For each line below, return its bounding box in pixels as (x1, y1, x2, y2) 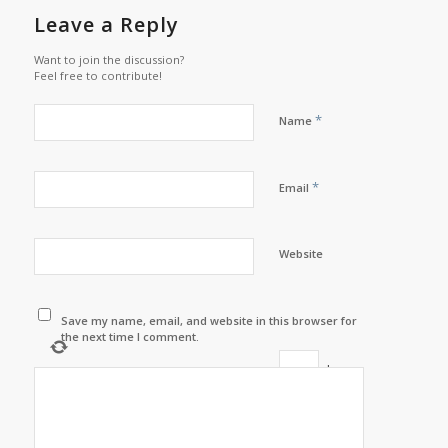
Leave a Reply (33, 11, 179, 39)
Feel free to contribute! (33, 68, 162, 84)
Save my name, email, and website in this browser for (61, 313, 358, 329)
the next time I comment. (61, 329, 200, 345)
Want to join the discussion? (33, 52, 184, 68)
